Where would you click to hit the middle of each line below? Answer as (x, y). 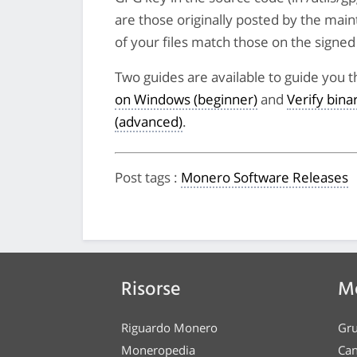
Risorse (151, 290)
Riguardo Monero (169, 328)
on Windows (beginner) (186, 100)
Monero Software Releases (265, 178)
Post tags (144, 178)
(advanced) (149, 122)
